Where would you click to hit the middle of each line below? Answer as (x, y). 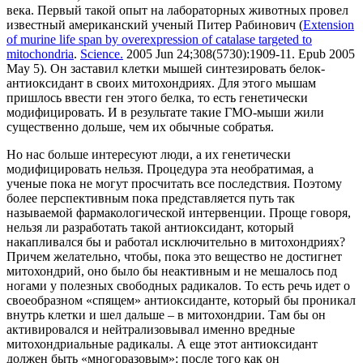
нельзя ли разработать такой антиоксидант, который (150, 228)
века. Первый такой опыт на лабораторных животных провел (177, 11)
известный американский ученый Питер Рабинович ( (155, 25)
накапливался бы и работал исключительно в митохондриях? (176, 242)
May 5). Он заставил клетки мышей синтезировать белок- (166, 69)
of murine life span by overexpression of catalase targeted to (159, 40)
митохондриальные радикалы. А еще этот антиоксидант (162, 344)
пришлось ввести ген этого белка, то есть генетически (157, 98)
